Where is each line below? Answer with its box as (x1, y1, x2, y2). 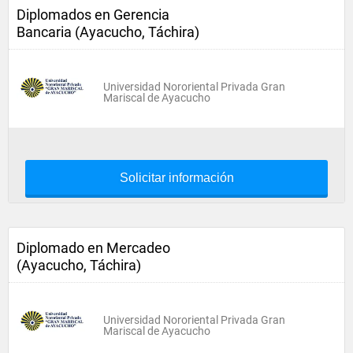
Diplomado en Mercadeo (17, 240, 170, 256)
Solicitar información (119, 171, 234, 184)
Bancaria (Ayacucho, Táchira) (17, 24, 199, 40)
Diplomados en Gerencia (17, 6, 169, 23)
